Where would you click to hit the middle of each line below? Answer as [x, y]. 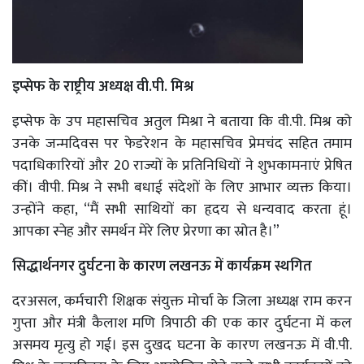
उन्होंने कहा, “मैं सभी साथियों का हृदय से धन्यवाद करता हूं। [182, 210]
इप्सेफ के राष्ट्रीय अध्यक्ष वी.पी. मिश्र [103, 87]
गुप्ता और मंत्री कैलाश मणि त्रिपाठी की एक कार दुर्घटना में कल [182, 324]
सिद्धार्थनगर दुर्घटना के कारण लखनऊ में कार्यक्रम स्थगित [162, 267]
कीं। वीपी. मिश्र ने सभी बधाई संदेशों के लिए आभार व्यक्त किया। [182, 188]
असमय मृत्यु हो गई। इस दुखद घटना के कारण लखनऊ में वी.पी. [182, 346]
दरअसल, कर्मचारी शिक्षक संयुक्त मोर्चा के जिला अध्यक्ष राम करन [182, 302]
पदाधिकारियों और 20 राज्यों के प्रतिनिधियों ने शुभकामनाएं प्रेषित [182, 166]
